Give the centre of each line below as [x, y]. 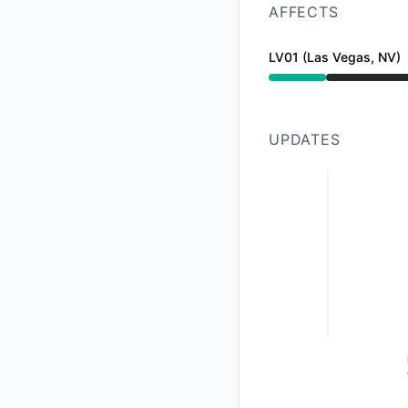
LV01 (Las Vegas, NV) [335, 57]
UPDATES [305, 139]
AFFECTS [304, 12]
